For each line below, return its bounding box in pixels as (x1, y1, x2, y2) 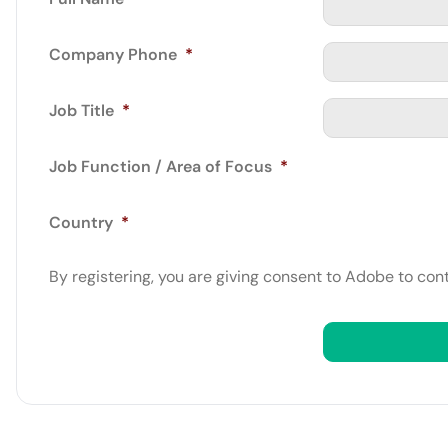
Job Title (49, 100, 114, 121)
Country (49, 212, 113, 233)
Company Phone (49, 44, 177, 65)
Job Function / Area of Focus (49, 156, 272, 177)
